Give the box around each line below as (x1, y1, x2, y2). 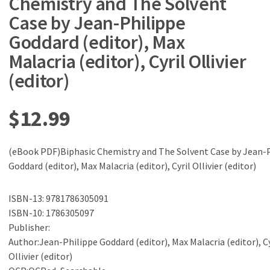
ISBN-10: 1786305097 (8, 207, 94, 219)
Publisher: (8, 221, 50, 233)
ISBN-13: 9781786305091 (8, 192, 108, 204)
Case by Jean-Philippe (8, 11, 186, 35)
